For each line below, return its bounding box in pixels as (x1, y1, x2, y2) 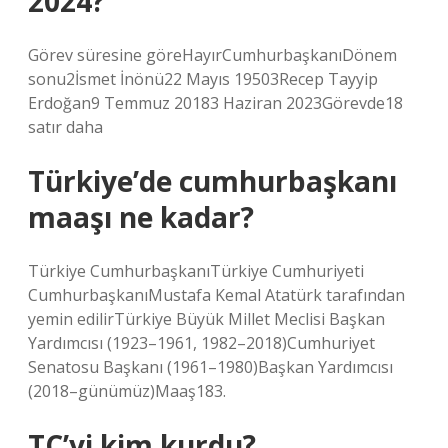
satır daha (28, 116, 103, 138)
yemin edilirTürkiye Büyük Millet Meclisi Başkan (28, 308, 385, 330)
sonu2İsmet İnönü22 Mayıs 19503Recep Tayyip (28, 68, 378, 90)
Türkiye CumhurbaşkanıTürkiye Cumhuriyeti (28, 260, 364, 282)
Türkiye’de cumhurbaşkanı (28, 162, 397, 200)
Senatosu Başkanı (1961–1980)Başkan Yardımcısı (28, 356, 393, 378)
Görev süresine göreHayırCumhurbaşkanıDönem (28, 44, 397, 66)
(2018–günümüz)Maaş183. (28, 380, 226, 402)
